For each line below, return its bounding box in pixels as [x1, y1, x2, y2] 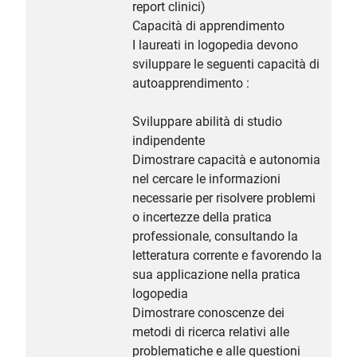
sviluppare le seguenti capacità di [132, 57, 320, 73]
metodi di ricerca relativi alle [132, 324, 289, 340]
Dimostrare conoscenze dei [132, 305, 284, 321]
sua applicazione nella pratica [132, 267, 300, 283]
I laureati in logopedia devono [132, 37, 298, 53]
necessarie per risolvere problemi [132, 190, 316, 206]
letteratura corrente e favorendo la [132, 248, 322, 264]
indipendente [132, 133, 205, 149]
